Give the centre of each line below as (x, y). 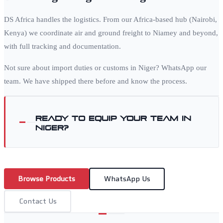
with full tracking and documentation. (62, 47)
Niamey (165, 33)
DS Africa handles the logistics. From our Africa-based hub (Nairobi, (111, 20)
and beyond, (198, 33)
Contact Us (38, 201)
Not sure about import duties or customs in (71, 68)
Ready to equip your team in (113, 117)
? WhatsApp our (181, 68)
